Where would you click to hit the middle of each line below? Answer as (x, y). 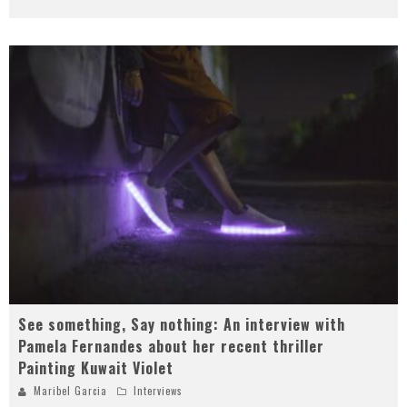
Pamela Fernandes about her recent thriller (171, 346)
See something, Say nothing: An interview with (182, 324)
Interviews (158, 390)
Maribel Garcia (70, 390)
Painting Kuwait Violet (96, 367)
